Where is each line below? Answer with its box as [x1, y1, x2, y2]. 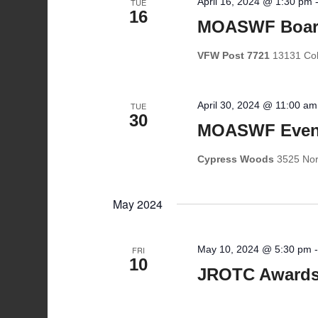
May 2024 [113, 196, 163, 212]
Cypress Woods [197, 153, 278, 165]
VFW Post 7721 [197, 50, 273, 61]
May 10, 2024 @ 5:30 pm [197, 243, 312, 255]
